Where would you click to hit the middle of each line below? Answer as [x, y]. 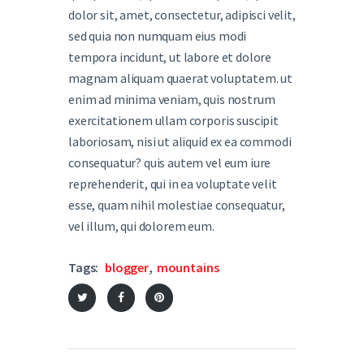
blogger [127, 267]
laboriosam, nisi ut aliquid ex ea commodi [180, 141]
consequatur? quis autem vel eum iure [170, 162]
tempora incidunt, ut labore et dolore [170, 56]
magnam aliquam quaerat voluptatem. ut [181, 78]
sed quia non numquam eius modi [158, 35]
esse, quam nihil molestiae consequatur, [177, 204]
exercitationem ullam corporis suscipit [173, 120]
